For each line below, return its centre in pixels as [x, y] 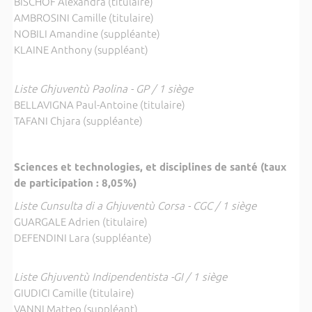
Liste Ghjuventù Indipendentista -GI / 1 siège [120, 277]
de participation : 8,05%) [75, 183]
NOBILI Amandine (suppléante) [87, 34]
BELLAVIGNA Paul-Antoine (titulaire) [99, 105]
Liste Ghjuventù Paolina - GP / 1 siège [103, 89]
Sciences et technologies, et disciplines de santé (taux [150, 167]
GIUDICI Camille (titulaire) [74, 293]
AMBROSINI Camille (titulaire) [84, 18]
